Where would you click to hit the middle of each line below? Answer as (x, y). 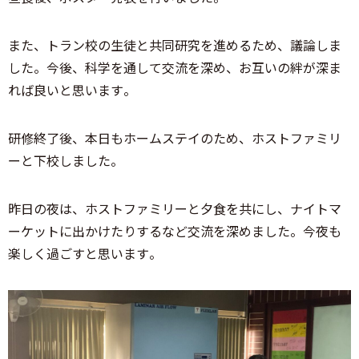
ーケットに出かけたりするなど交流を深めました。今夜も (175, 230)
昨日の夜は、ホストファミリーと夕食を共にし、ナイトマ (175, 208)
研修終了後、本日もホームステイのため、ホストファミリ (175, 137)
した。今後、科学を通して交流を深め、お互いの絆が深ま (175, 67)
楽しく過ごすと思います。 (85, 253)
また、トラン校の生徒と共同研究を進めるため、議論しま (175, 44)
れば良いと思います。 (72, 89)
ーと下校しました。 (66, 160)
